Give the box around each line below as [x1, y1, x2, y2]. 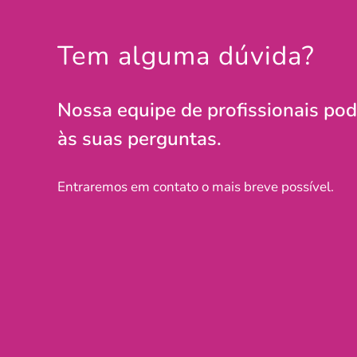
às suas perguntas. [57, 126, 222, 152]
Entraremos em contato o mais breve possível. [57, 178, 334, 197]
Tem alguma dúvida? [57, 38, 315, 75]
